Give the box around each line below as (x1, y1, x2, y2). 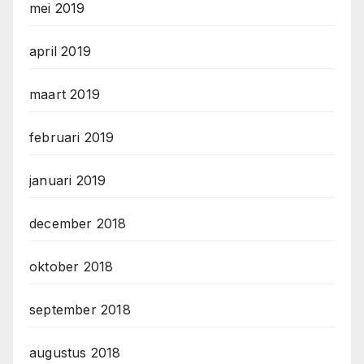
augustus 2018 (29, 344, 121, 362)
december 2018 (29, 215, 127, 232)
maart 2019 (29, 86, 100, 103)
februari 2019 (29, 129, 115, 146)
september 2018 (29, 301, 131, 318)
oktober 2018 (29, 258, 114, 275)
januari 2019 (29, 172, 106, 189)
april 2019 (29, 43, 91, 60)
